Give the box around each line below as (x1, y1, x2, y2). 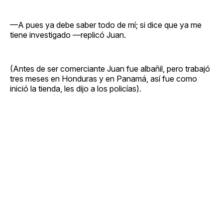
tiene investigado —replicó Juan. (10, 29, 126, 40)
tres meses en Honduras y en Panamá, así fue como (10, 73, 197, 84)
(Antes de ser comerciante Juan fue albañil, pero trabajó (10, 63, 210, 74)
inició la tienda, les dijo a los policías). (10, 83, 141, 94)
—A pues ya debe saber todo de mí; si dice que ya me (10, 19, 202, 30)
